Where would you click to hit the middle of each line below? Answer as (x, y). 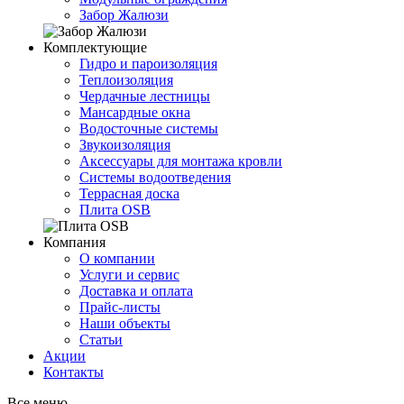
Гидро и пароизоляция (148, 64)
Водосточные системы (149, 129)
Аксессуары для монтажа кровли (181, 161)
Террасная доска (129, 193)
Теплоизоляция (126, 80)
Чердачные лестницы (145, 96)
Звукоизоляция (125, 145)
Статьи (101, 340)
